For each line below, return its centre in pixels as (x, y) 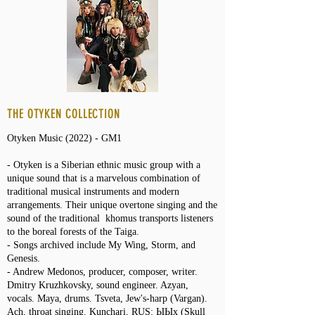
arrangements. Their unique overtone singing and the (112, 205)
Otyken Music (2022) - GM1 (64, 138)
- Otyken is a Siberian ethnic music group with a (104, 165)
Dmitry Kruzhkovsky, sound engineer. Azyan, (98, 285)
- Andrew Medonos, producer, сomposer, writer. (102, 272)
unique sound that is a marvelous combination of (104, 178)
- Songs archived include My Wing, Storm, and (101, 245)
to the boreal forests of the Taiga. (73, 232)
